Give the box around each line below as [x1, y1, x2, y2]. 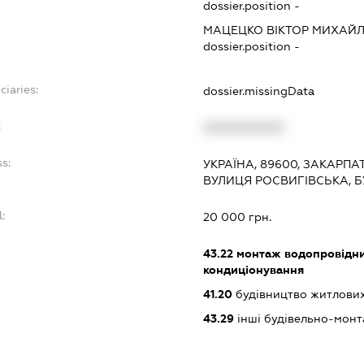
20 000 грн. [203, 210, 272, 224]
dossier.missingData [203, 84, 315, 98]
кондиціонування [203, 263, 305, 277]
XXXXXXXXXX [203, 121, 285, 135]
